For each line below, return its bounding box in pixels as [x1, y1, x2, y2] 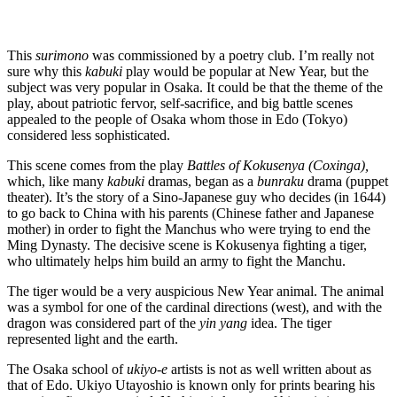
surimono [35, 48, 89, 64]
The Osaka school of [7, 362, 127, 378]
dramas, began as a [148, 174, 257, 190]
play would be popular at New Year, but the [122, 64, 369, 80]
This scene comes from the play [7, 158, 187, 174]
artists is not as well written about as [171, 362, 371, 378]
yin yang [199, 315, 247, 331]
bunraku [257, 174, 307, 190]
